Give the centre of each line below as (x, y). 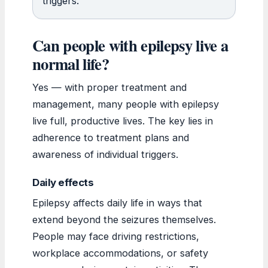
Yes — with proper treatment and (109, 87)
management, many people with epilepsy (126, 104)
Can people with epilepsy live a (130, 45)
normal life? (71, 63)
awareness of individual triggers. (105, 154)
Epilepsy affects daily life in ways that (117, 202)
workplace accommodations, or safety (120, 253)
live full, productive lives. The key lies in (123, 121)
